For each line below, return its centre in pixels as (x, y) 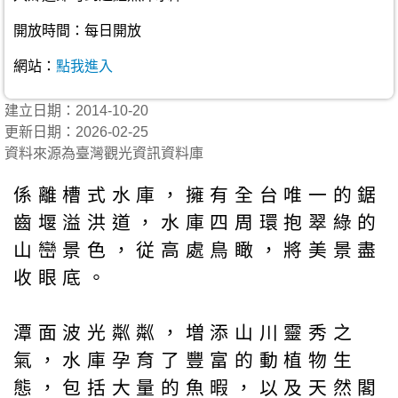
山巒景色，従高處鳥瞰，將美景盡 (198, 250)
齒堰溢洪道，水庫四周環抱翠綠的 (198, 222)
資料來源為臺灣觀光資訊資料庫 (104, 153)
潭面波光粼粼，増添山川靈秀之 (186, 332)
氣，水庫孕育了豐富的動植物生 (186, 360)
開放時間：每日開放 (77, 31)
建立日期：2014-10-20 (84, 111)
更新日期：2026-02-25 (76, 132)
